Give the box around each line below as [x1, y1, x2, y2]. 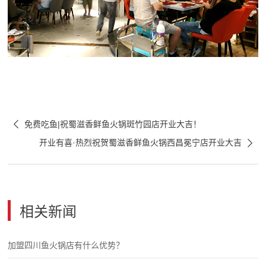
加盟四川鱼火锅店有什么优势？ [8, 240, 125, 251]
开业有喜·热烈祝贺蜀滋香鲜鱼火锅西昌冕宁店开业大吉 [39, 138, 242, 148]
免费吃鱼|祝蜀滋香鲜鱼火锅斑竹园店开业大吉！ [24, 119, 202, 129]
